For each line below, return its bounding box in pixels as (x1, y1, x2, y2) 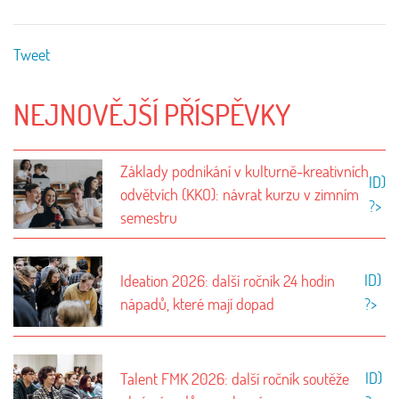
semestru (120, 207, 177, 228)
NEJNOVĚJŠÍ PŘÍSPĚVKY (13, 96, 290, 133)
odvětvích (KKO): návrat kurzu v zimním (120, 183, 359, 205)
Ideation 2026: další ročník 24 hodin (120, 269, 335, 291)
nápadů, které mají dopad (120, 292, 274, 314)
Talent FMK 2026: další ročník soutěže (120, 367, 349, 389)
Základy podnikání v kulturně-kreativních (120, 160, 369, 182)
